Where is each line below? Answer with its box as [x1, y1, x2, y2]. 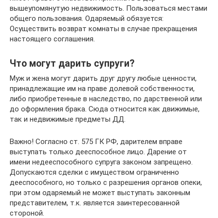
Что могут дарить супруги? [10, 58, 134, 70]
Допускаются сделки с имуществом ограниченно [10, 168, 179, 177]
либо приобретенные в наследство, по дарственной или [10, 94, 202, 103]
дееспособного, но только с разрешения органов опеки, [10, 178, 202, 187]
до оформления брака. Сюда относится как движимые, [10, 105, 200, 113]
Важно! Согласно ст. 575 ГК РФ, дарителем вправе [10, 137, 182, 146]
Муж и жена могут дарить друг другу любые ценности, [10, 74, 197, 83]
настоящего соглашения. [10, 35, 95, 43]
